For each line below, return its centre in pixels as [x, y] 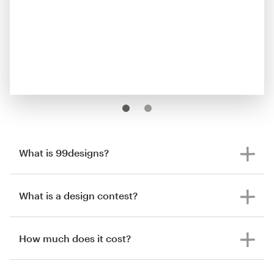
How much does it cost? [75, 238]
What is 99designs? [64, 152]
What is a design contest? [78, 195]
